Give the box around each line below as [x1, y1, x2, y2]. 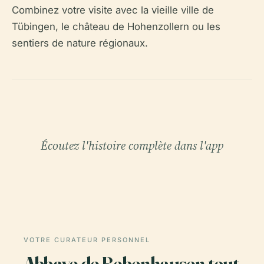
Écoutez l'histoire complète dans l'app [41, 137, 223, 154]
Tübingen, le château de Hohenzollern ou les [12, 20, 220, 32]
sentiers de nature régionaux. [12, 37, 148, 49]
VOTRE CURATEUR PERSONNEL [24, 235, 150, 244]
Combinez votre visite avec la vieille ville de [12, 4, 214, 16]
